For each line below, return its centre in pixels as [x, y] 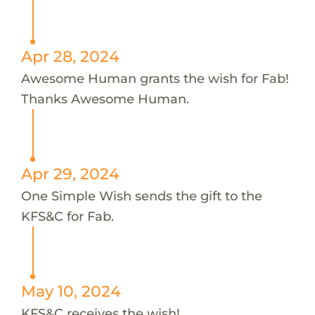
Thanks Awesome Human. [105, 98]
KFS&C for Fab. [67, 216]
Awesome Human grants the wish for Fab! [155, 78]
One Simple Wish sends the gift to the [141, 195]
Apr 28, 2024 [70, 56]
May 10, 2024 [71, 291]
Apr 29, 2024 [70, 173]
